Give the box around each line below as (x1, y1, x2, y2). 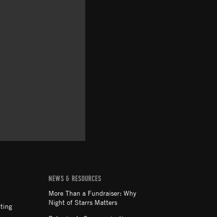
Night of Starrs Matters (48, 197, 117, 206)
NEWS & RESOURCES (48, 175, 101, 183)
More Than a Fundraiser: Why (48, 188, 136, 197)
